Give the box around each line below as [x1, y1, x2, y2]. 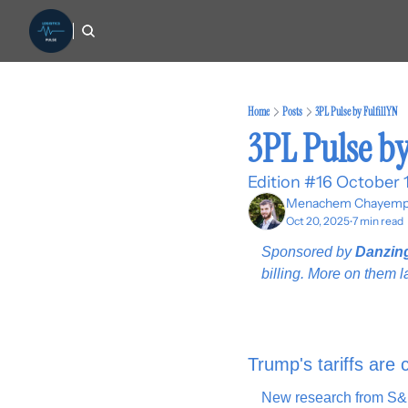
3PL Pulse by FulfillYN [315, 105, 397, 119]
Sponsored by [261, 244, 355, 260]
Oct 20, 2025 [286, 214, 350, 228]
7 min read [352, 214, 403, 228]
